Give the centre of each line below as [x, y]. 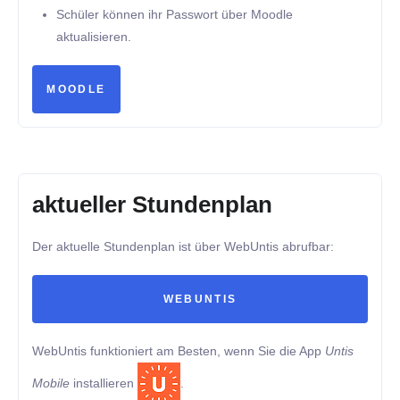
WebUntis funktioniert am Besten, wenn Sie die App [179, 350]
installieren [104, 383]
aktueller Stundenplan [152, 204]
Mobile [51, 383]
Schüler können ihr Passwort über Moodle [175, 14]
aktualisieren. [94, 36]
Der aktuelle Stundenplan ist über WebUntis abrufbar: [183, 247]
